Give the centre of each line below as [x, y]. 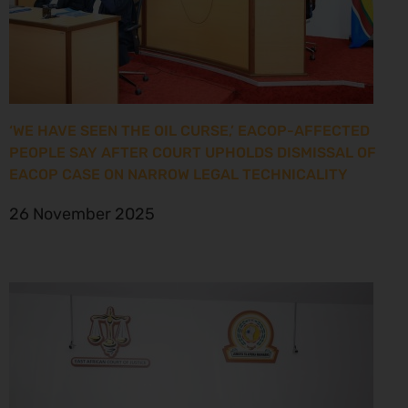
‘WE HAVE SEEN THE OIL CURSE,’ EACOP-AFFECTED [189, 130]
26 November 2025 [82, 214]
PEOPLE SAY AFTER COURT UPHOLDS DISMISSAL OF [193, 152]
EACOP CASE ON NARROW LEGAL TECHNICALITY [178, 174]
